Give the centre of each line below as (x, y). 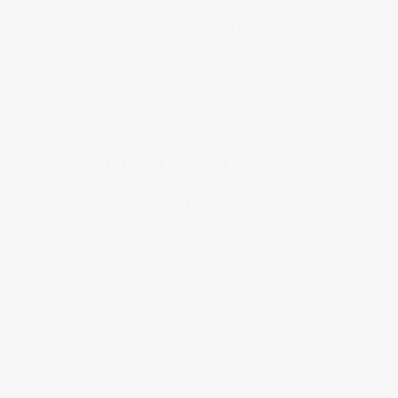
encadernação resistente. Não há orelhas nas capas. (142, 263)
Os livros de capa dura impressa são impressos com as (151, 204)
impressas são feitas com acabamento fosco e (127, 243)
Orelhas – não (42, 313)
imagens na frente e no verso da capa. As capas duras (148, 224)
